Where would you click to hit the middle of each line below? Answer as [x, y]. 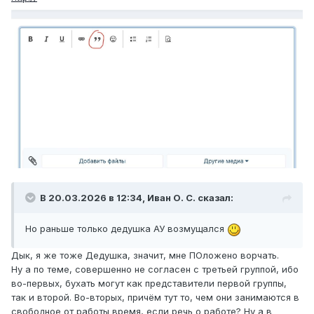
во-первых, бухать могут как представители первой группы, [149, 283]
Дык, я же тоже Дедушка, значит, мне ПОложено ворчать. [146, 255]
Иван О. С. [171, 198]
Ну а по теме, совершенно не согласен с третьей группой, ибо [155, 269]
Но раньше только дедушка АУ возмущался [126, 229]
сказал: [214, 198]
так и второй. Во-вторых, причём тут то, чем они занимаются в [155, 297]
